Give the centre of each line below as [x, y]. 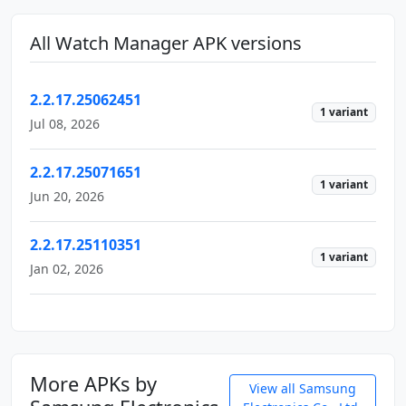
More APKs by [93, 383]
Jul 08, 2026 [65, 123]
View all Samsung [302, 389]
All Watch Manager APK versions [166, 43]
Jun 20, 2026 [67, 196]
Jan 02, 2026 [67, 268]
